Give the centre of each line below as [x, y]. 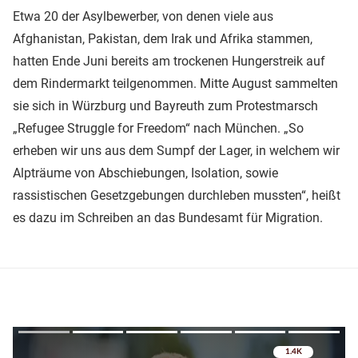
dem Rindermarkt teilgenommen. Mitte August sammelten [175, 83]
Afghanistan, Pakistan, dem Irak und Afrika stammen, [163, 38]
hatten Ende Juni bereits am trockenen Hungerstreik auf [169, 61]
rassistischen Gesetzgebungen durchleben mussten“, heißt [177, 195]
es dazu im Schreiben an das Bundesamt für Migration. [168, 217]
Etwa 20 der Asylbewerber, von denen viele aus [143, 16]
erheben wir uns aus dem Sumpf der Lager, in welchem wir [176, 150]
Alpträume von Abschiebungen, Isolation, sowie [145, 173]
